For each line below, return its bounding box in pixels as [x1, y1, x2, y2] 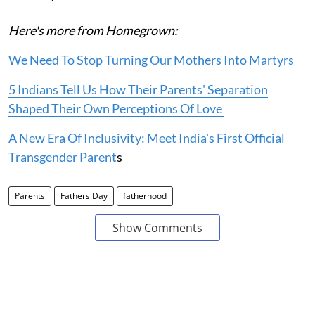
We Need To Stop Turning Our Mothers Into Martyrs [8, 51, 294, 67]
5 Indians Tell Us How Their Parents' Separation [8, 81, 268, 97]
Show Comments [112, 219, 202, 236]
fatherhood [123, 189, 167, 202]
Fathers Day [60, 189, 108, 202]
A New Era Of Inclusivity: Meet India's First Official [8, 129, 285, 146]
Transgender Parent [8, 148, 117, 165]
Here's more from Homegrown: [8, 22, 178, 38]
